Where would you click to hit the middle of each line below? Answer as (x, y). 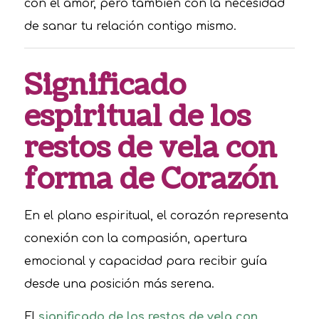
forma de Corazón (151, 179)
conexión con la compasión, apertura (135, 239)
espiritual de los (137, 116)
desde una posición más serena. (119, 284)
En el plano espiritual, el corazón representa (156, 216)
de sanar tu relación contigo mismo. (130, 26)
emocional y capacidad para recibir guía (145, 262)
